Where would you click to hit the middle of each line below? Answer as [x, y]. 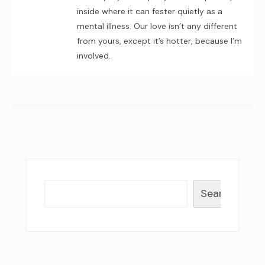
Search [218, 193]
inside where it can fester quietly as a [150, 11]
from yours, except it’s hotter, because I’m [159, 41]
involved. [94, 56]
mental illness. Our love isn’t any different [157, 26]
